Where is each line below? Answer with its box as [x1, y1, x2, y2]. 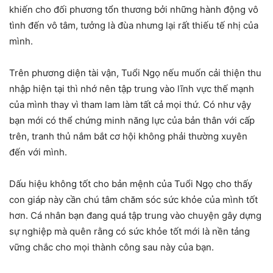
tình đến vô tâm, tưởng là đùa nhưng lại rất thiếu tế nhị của [9, 19, 258, 31]
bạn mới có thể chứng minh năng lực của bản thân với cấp [9, 114, 255, 126]
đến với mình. [9, 146, 67, 158]
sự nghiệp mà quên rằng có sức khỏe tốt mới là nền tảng [9, 225, 250, 237]
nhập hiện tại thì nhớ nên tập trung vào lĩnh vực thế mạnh [9, 82, 254, 94]
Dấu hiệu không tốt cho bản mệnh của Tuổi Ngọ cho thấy [9, 177, 252, 190]
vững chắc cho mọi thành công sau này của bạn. [9, 241, 214, 253]
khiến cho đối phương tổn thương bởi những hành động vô [9, 3, 258, 15]
